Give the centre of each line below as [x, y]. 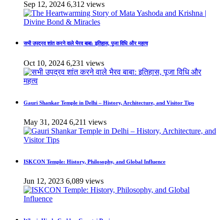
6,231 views [85, 63]
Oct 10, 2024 [44, 63]
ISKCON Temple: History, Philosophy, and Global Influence [95, 162]
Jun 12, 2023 [44, 181]
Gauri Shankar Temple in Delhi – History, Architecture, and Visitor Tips [109, 103]
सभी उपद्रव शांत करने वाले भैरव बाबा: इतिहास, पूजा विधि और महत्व [86, 43]
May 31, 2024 [45, 122]
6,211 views [88, 122]
